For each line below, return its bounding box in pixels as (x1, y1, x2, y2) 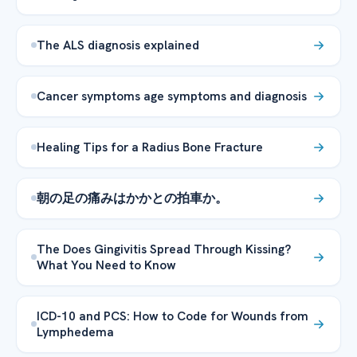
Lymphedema (37, 323, 114, 340)
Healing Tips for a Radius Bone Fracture (37, 138, 263, 155)
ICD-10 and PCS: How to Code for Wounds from (37, 307, 308, 324)
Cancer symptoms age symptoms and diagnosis (37, 87, 307, 104)
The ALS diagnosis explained (37, 36, 199, 53)
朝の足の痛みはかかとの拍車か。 (37, 189, 228, 206)
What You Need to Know (37, 256, 176, 273)
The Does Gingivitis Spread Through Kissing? (37, 240, 291, 257)
